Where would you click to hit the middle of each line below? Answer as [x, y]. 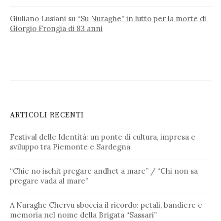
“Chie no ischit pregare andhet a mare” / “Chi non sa [104, 171]
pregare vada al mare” [49, 181]
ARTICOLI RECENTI [47, 115]
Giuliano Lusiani [38, 18]
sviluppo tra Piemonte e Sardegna [70, 147]
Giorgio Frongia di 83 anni [56, 28]
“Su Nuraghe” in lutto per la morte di [142, 18]
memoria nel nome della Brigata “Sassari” [83, 215]
